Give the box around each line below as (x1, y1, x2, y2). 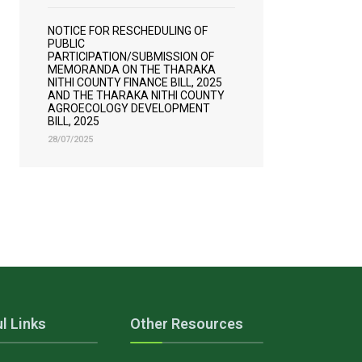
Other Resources (129, 315, 243, 332)
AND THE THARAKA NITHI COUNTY (48, 89, 225, 102)
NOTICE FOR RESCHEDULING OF (48, 24, 208, 37)
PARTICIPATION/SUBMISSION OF (48, 50, 214, 63)
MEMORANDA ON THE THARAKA (48, 63, 216, 76)
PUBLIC (48, 37, 85, 50)
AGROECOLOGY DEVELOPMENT (48, 102, 210, 115)
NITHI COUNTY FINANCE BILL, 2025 (48, 76, 222, 89)
